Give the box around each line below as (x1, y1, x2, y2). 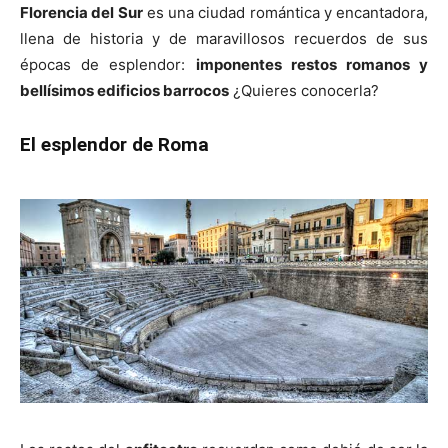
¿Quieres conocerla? (229, 81, 379, 100)
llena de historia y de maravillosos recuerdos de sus (20, 29, 428, 48)
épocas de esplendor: (20, 55, 196, 74)
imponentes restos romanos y (195, 55, 428, 74)
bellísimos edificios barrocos (20, 81, 229, 100)
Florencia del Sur (20, 3, 143, 22)
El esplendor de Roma (20, 133, 209, 156)
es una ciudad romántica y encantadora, (142, 3, 428, 22)
